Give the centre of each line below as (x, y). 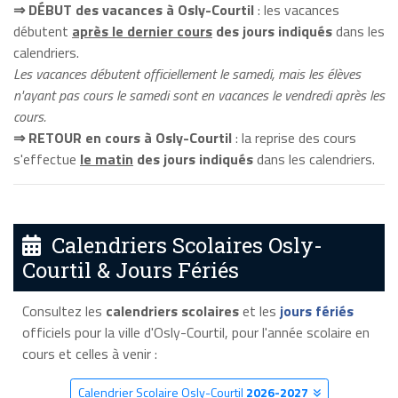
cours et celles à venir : (89, 354)
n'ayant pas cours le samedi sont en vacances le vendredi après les (199, 95)
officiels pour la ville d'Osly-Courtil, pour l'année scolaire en (195, 333)
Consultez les (64, 311)
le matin (107, 159)
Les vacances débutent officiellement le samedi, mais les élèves (187, 73)
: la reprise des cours (294, 137)
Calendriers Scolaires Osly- (182, 246)
